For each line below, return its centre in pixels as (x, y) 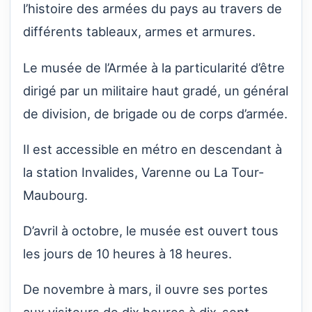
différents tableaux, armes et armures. (139, 32)
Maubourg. (55, 195)
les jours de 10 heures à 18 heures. (127, 253)
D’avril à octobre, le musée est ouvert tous (151, 231)
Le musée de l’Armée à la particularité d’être (154, 67)
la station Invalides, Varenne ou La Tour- (143, 172)
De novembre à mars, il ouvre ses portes (146, 289)
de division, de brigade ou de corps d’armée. (155, 113)
